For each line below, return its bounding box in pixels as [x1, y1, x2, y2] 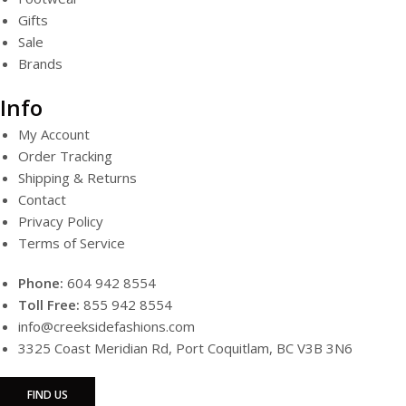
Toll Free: [18, 295, 80, 314]
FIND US [27, 386, 68, 402]
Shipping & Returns [18, 168, 137, 187]
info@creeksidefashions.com [18, 316, 195, 335]
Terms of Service [18, 233, 125, 252]
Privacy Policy [18, 211, 103, 230]
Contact [18, 189, 66, 208]
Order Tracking [18, 146, 112, 165]
